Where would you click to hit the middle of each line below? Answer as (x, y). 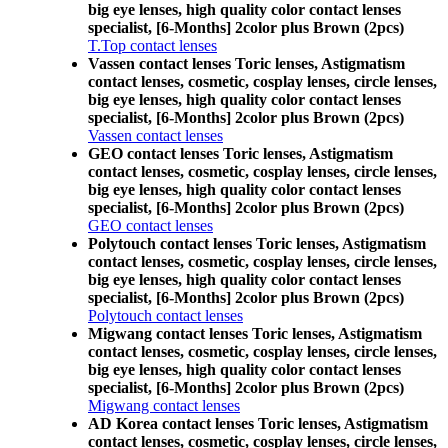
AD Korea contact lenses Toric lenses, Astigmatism (258, 423)
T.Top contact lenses (152, 45)
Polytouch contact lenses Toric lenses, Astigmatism (257, 243)
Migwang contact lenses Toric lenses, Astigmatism (255, 333)
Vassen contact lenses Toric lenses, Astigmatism (246, 63)
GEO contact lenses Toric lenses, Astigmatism (240, 153)
